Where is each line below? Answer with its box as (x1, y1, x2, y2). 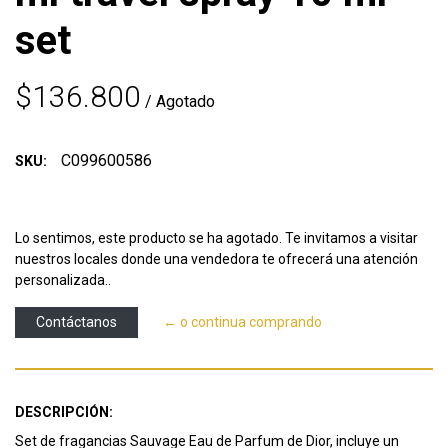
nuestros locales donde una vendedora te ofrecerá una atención (15, 251, 418, 268)
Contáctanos (36, 314, 117, 331)
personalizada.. (15, 272, 111, 289)
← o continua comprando (163, 314, 322, 331)
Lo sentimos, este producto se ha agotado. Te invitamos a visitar (15, 230, 418, 247)
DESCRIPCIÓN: (15, 404, 113, 421)
